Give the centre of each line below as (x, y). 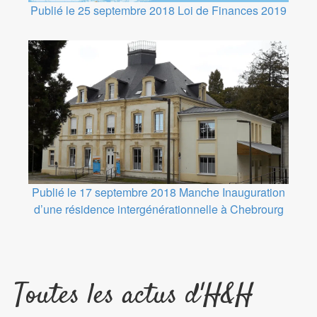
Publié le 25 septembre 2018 (103, 11)
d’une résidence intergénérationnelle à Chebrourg (158, 209)
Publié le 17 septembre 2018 (104, 192)
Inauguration (254, 192)
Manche (199, 192)
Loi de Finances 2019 (232, 11)
